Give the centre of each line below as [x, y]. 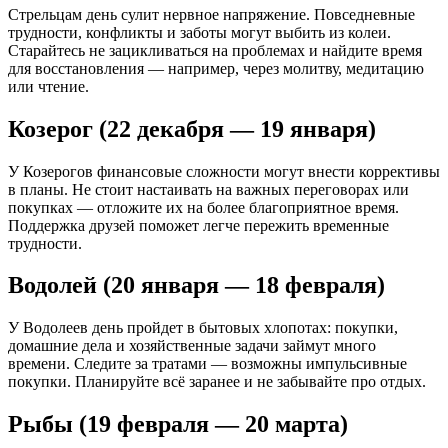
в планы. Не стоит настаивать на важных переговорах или [208, 189]
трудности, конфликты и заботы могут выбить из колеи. [199, 32]
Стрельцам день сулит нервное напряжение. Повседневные [211, 14]
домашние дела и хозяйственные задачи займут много [192, 346]
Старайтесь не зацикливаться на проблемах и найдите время [215, 50]
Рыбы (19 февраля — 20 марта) [178, 424]
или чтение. [48, 86]
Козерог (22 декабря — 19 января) [192, 128]
